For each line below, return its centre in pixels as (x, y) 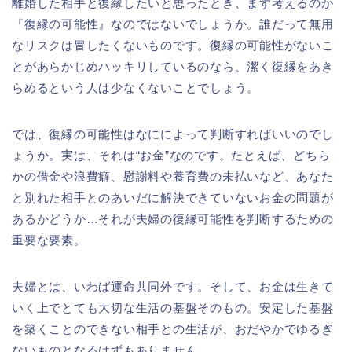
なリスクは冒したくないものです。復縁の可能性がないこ (173, 46)
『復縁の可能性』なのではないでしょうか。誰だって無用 (173, 24)
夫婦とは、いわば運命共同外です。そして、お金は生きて (173, 287)
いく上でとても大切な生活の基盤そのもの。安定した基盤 (173, 308)
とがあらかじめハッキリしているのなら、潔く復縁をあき (173, 67)
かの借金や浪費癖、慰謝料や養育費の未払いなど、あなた (173, 177)
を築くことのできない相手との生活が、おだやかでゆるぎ (173, 329)
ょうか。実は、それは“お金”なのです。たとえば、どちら (171, 156)
